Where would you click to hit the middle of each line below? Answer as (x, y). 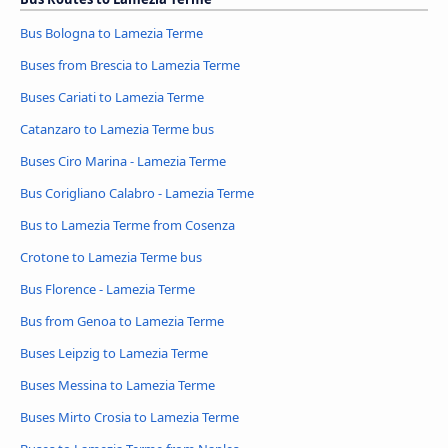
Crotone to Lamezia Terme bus (111, 257)
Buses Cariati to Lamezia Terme (112, 97)
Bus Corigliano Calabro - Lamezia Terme (137, 193)
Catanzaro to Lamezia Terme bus (117, 129)
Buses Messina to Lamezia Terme (117, 384)
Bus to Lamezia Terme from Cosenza (127, 225)
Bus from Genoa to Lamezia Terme (122, 321)
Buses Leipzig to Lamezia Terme (114, 352)
